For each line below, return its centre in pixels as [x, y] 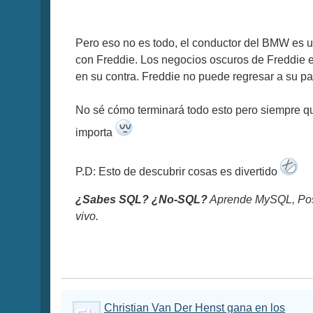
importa [95, 133]
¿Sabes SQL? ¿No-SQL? [141, 200]
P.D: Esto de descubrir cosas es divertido [178, 172]
